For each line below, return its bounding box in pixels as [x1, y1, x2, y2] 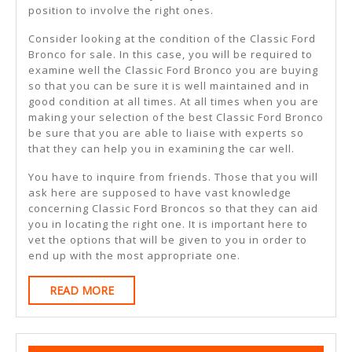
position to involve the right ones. [28, 3, 214, 18]
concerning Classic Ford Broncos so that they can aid [28, 201, 318, 216]
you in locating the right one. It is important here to [28, 217, 308, 232]
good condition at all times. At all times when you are [28, 94, 319, 109]
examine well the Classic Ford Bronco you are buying [28, 63, 318, 78]
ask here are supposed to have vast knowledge [28, 185, 291, 200]
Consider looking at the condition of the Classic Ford [28, 31, 316, 46]
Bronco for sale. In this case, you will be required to [28, 47, 313, 62]
